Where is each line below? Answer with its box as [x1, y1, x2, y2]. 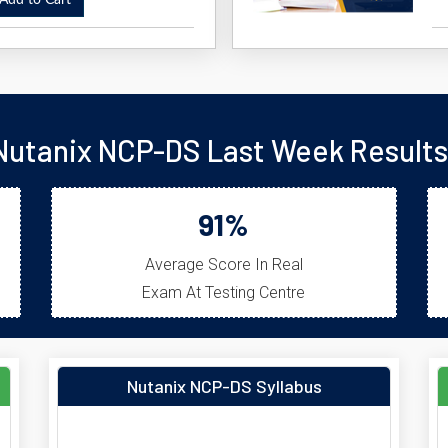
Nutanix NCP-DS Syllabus [126, 375, 322, 397]
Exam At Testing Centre [142, 283, 306, 302]
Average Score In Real [144, 255, 303, 274]
